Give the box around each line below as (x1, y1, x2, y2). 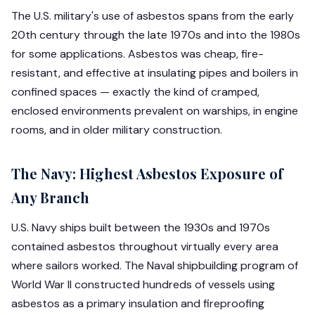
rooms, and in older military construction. (11, 122, 222, 137)
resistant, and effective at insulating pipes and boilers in (11, 65, 298, 80)
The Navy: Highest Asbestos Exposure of (11, 164, 283, 183)
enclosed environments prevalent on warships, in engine (11, 103, 298, 118)
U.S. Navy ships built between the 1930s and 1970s (11, 220, 270, 235)
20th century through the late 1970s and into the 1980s (11, 27, 300, 42)
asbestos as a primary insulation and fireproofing (11, 296, 264, 311)
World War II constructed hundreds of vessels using (11, 277, 275, 292)
